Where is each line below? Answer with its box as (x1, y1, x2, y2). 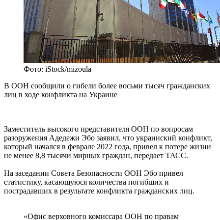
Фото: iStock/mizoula (24, 65, 91, 74)
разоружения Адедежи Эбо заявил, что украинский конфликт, (4, 134, 212, 142)
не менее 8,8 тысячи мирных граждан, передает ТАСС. (4, 151, 188, 160)
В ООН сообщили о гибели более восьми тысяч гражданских (4, 82, 210, 90)
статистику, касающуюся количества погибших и (4, 178, 169, 187)
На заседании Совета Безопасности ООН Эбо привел (4, 169, 183, 178)
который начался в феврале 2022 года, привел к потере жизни (4, 142, 211, 151)
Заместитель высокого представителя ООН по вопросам (4, 125, 193, 134)
